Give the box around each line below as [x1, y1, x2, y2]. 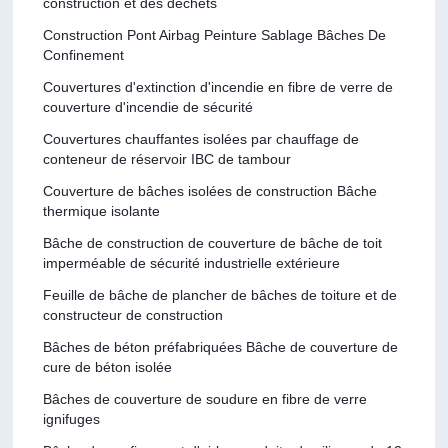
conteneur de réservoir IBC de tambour [43, 150, 292, 167]
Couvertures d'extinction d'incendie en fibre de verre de [43, 78, 394, 95]
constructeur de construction [43, 306, 224, 323]
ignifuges [43, 410, 101, 427]
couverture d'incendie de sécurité [43, 98, 254, 115]
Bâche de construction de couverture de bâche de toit [43, 234, 383, 251]
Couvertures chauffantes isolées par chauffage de [43, 130, 360, 147]
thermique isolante [43, 202, 161, 219]
